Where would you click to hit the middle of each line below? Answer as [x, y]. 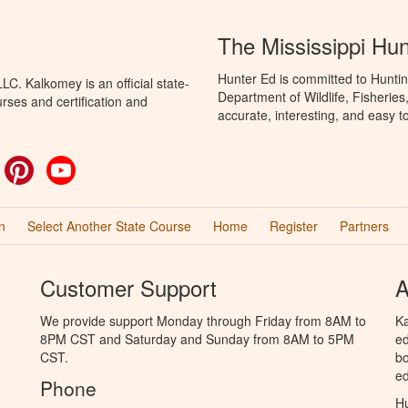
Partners [364, 225]
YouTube [101, 164]
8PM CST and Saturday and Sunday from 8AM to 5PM [197, 338]
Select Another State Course [109, 225]
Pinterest [59, 164]
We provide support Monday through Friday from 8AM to [203, 320]
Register [293, 225]
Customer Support [128, 287]
